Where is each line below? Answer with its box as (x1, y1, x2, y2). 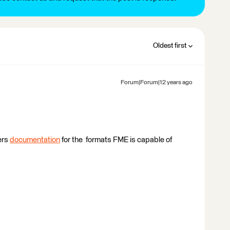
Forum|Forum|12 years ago (121, 80, 193, 86)
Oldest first (153, 42, 186, 49)
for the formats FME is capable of (60, 136, 172, 144)
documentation (10, 136, 60, 144)
